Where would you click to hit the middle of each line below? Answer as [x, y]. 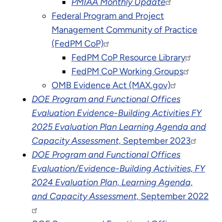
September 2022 [175, 196]
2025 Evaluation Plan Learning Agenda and [119, 127]
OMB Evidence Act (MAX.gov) [111, 85]
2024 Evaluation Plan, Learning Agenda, [112, 182]
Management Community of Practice [124, 29]
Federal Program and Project [108, 16]
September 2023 [157, 140]
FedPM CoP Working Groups [127, 71]
